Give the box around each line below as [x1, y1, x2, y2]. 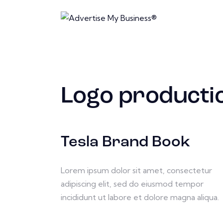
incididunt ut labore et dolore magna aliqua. [61, 192, 219, 203]
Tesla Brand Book [61, 135, 190, 151]
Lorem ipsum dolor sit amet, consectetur [61, 165, 212, 176]
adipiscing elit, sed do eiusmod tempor [61, 179, 204, 189]
